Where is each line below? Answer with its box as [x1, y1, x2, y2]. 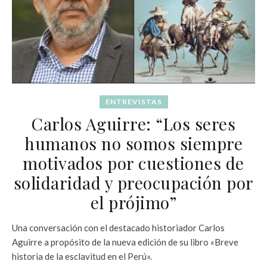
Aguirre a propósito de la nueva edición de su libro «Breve [12, 236, 238, 247]
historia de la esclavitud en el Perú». [12, 250, 152, 262]
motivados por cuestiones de [23, 151, 244, 174]
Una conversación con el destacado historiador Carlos [12, 222, 225, 233]
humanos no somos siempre [24, 132, 243, 154]
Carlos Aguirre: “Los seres [32, 112, 235, 135]
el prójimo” [90, 191, 177, 213]
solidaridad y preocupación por [13, 171, 254, 194]
